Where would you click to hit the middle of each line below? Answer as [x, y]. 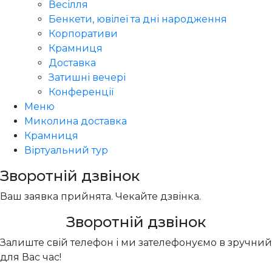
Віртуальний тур [66, 151]
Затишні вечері [87, 78]
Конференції [81, 92]
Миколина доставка [76, 121]
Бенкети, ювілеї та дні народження [138, 19]
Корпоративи [83, 34]
